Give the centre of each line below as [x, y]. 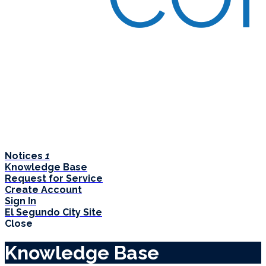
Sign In [20, 201]
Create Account [43, 190]
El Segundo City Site [53, 212]
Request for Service [54, 178]
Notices [25, 156]
